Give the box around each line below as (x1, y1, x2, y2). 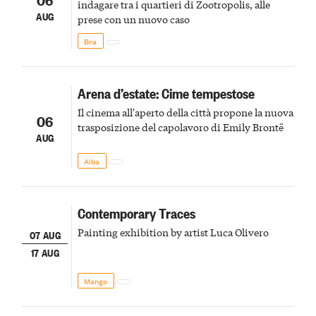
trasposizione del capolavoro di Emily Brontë (77, 119, 284, 134)
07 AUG (29, 226, 61, 242)
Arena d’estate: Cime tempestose (77, 83, 255, 102)
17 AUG (30, 245, 59, 260)
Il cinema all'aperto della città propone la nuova (77, 104, 293, 119)
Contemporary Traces (77, 202, 195, 222)
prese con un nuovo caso (77, 11, 190, 26)
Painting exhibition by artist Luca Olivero (77, 224, 269, 239)
